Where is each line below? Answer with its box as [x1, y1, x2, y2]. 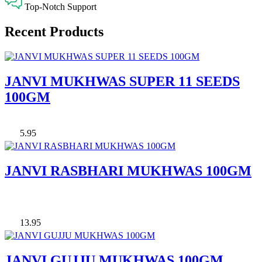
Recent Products [5, 24, 104, 40]
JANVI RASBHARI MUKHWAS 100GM [5, 163, 251, 178]
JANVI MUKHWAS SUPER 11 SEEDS [5, 74, 240, 89]
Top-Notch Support [25, 2, 96, 12]
